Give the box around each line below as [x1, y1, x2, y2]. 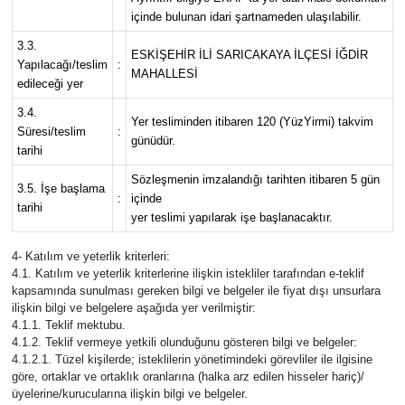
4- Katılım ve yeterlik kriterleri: [11, 250, 170, 264]
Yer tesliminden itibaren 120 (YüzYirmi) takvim [130, 115, 373, 129]
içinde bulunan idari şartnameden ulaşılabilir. [130, 10, 362, 24]
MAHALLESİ [130, 67, 198, 81]
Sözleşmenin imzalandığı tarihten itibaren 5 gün [130, 173, 380, 187]
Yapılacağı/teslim [16, 58, 108, 72]
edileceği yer [16, 77, 83, 91]
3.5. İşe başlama [16, 182, 105, 196]
